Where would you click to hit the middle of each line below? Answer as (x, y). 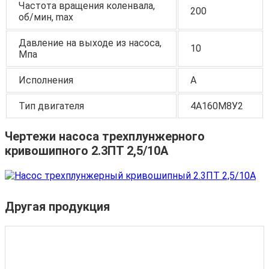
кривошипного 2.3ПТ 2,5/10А (86, 151)
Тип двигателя (51, 106)
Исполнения (46, 80)
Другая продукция (57, 207)
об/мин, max (46, 17)
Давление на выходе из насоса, (90, 43)
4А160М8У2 (217, 106)
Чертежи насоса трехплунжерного (105, 137)
